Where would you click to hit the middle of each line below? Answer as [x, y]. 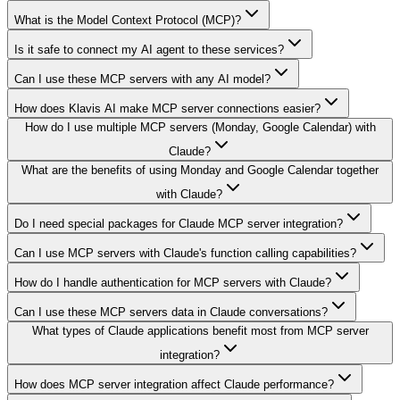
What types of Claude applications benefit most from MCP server [200, 331]
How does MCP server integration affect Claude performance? [174, 385]
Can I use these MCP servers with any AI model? [142, 79]
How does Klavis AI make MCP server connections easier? [167, 109]
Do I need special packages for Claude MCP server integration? [179, 224]
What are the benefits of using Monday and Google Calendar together [200, 171]
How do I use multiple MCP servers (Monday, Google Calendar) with [200, 128]
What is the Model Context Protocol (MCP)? [128, 21]
